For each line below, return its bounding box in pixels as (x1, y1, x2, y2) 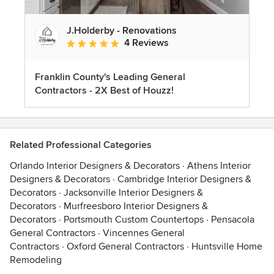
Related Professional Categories (10, 138, 152, 151)
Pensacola (211, 213, 254, 226)
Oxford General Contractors (67, 240, 184, 253)
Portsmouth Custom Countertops (64, 213, 204, 226)
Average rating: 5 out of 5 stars (66, 37, 197, 50)
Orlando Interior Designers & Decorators (10, 159, 180, 172)
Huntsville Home (191, 240, 262, 253)
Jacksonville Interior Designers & (64, 186, 203, 199)
